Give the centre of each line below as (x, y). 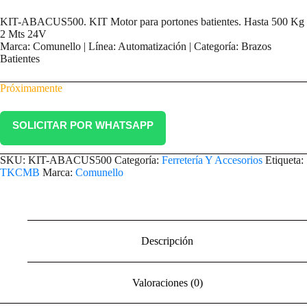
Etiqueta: (284, 160)
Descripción (167, 241)
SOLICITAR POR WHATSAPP (83, 125)
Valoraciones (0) (167, 282)
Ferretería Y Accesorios (212, 160)
